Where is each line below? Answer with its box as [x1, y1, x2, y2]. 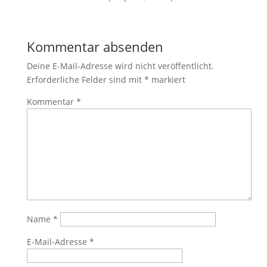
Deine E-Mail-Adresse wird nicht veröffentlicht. [26, 60, 214, 72]
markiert [148, 74, 185, 85]
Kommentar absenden [26, 38, 163, 55]
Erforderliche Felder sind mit [26, 74, 144, 85]
